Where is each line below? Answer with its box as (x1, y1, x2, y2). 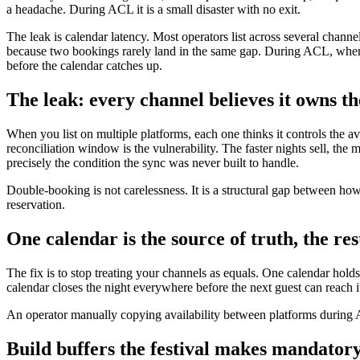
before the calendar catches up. (6, 59, 162, 73)
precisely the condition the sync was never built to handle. (6, 156, 299, 170)
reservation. (6, 198, 65, 212)
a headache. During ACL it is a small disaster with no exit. (6, 2, 301, 17)
